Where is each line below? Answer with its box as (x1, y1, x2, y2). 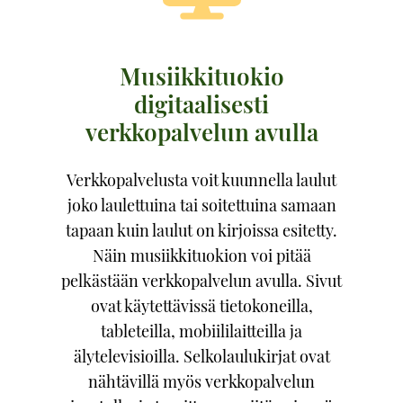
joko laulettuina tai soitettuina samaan (67, 194, 336, 216)
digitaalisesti (134, 88, 269, 120)
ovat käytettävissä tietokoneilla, (90, 295, 313, 317)
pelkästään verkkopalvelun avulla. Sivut (61, 270, 342, 291)
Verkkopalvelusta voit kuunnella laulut (67, 169, 336, 191)
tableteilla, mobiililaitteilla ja (101, 320, 302, 342)
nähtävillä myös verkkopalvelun (88, 371, 315, 392)
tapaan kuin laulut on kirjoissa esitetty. (66, 219, 337, 241)
